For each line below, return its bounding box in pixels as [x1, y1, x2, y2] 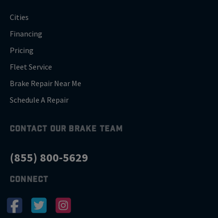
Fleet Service [10, 61, 52, 72]
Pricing [10, 45, 34, 55]
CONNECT [10, 175, 49, 183]
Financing [10, 28, 42, 38]
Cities [10, 12, 29, 22]
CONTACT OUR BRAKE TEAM [10, 124, 124, 132]
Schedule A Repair [10, 94, 69, 105]
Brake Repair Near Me [10, 78, 81, 88]
